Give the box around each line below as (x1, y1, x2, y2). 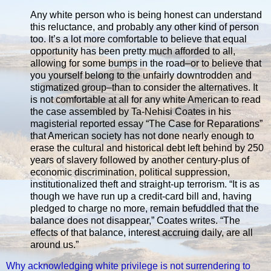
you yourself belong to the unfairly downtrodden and (30, 70, 252, 80)
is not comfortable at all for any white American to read (30, 94, 261, 105)
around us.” (30, 239, 79, 250)
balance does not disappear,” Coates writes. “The (30, 215, 240, 226)
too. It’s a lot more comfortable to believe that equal (30, 33, 247, 44)
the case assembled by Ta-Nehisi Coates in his (30, 106, 231, 117)
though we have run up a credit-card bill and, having (30, 191, 252, 201)
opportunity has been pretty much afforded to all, (30, 45, 235, 56)
